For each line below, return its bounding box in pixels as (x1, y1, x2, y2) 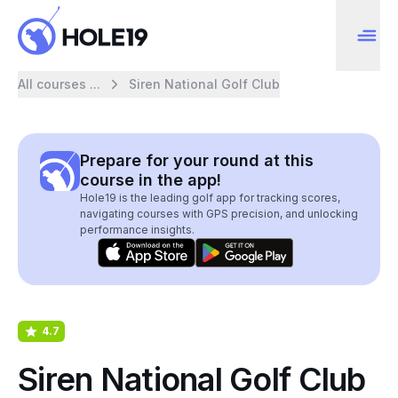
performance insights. (80, 223, 195, 236)
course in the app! (80, 171, 221, 189)
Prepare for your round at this (80, 151, 314, 170)
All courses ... (18, 76, 100, 92)
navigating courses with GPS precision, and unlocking (80, 207, 358, 220)
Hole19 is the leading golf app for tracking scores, (80, 191, 340, 204)
